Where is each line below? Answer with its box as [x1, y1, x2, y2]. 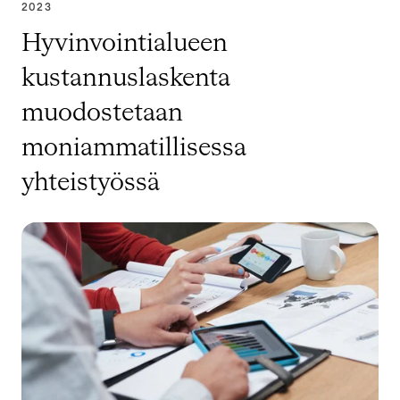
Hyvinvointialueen [21, 30, 228, 56]
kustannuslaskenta [21, 65, 230, 91]
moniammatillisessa [21, 135, 246, 161]
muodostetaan [21, 100, 183, 126]
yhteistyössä [21, 170, 160, 196]
